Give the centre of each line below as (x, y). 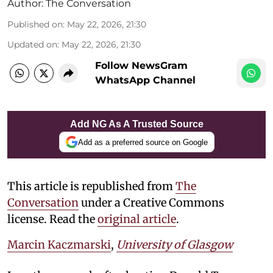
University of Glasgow (175, 245)
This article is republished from (91, 186)
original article (137, 219)
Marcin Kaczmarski (59, 245)
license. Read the (52, 219)
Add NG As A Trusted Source (136, 124)
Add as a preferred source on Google (143, 142)
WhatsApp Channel (145, 80)
